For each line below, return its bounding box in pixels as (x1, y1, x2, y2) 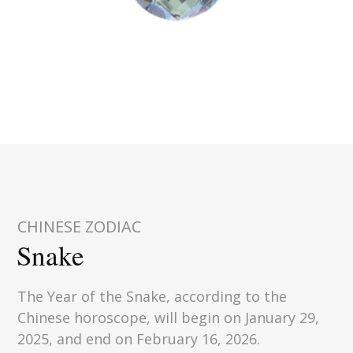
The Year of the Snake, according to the (17, 286, 288, 306)
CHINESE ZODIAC (17, 215, 142, 237)
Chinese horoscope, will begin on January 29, (17, 307, 320, 327)
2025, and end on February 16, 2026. (17, 329, 261, 348)
